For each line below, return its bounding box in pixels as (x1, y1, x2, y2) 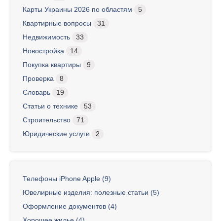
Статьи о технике (23, 102, 78, 110)
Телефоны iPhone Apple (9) (23, 175, 111, 183)
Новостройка (23, 47, 64, 55)
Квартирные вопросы (23, 19, 91, 28)
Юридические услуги (23, 130, 90, 138)
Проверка (23, 74, 54, 83)
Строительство (23, 116, 71, 124)
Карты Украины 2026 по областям (23, 5, 132, 14)
